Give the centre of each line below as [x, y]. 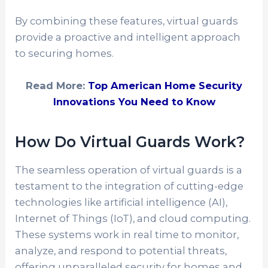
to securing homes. [65, 54]
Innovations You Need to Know [134, 101]
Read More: [57, 85]
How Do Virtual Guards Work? [130, 142]
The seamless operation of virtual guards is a [129, 170]
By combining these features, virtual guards [127, 21]
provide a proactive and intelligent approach [128, 37]
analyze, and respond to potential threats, [121, 250]
